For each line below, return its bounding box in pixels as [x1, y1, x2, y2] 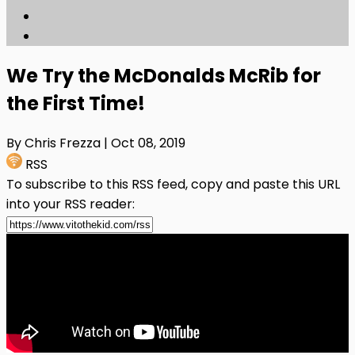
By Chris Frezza [6, 133, 104, 152]
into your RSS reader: [6, 194, 135, 213]
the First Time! [6, 90, 145, 116]
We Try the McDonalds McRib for [6, 62, 321, 89]
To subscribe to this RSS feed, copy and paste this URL [6, 174, 340, 193]
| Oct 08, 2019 [104, 133, 185, 152]
